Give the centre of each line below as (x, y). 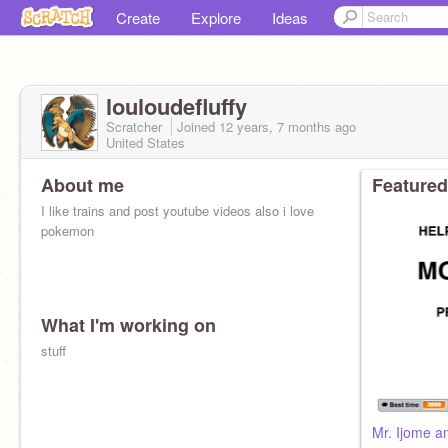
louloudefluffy (176, 106)
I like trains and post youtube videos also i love (177, 210)
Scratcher (136, 126)
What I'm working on (128, 325)
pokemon (67, 230)
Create (138, 17)
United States (145, 142)
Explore (216, 17)
